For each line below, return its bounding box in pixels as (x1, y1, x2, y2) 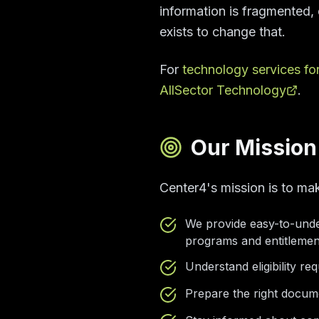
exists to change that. (159, 24, 286, 39)
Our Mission (191, 135, 317, 160)
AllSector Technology (159, 83, 286, 98)
